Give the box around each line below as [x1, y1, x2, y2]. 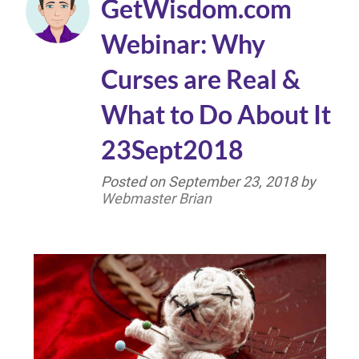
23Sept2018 [101, 133, 244, 165]
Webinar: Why [101, 27, 265, 59]
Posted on [101, 172, 168, 190]
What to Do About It [101, 98, 331, 130]
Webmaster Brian [101, 189, 212, 207]
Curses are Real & [101, 63, 301, 95]
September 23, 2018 [168, 172, 297, 190]
